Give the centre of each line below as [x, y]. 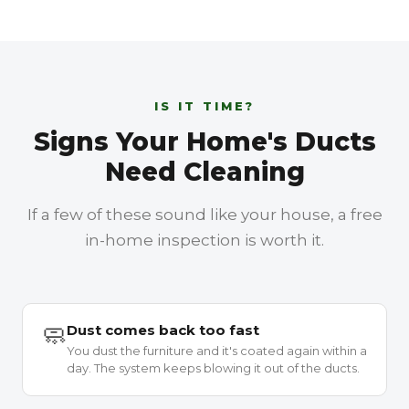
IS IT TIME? [204, 106]
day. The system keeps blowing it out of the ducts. [213, 368]
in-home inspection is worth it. [204, 240]
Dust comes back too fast [163, 330]
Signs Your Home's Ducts [204, 142]
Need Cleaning [204, 172]
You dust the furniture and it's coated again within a [217, 351]
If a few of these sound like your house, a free [204, 215]
